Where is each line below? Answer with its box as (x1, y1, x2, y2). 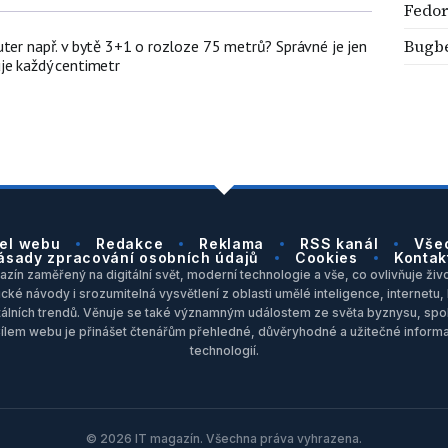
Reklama (199, 235, 265, 253)
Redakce (96, 235, 164, 253)
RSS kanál (300, 235, 379, 253)
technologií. (189, 343, 259, 359)
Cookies (294, 249, 358, 267)
